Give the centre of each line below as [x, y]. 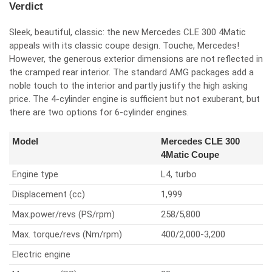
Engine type [35, 175]
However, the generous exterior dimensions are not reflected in [136, 59]
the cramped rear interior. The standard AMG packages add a [131, 73]
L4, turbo [179, 175]
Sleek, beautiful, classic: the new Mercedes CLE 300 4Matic [127, 32]
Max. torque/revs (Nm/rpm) [67, 235]
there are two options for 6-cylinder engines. [99, 113]
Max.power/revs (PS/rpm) [63, 215]
